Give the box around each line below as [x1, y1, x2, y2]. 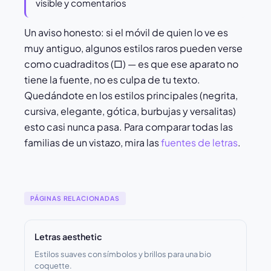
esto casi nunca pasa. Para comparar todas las [24, 120, 233, 134]
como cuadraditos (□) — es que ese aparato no [24, 57, 238, 71]
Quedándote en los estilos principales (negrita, [24, 89, 238, 102]
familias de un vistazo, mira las [24, 136, 161, 149]
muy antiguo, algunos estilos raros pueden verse [24, 42, 243, 55]
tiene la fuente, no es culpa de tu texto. [24, 73, 200, 87]
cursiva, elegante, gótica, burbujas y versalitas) [24, 105, 236, 118]
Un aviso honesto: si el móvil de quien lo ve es [24, 26, 228, 39]
